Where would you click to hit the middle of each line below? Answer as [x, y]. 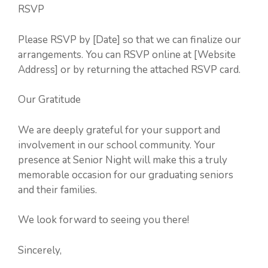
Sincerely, [40, 250]
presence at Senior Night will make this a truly [123, 160]
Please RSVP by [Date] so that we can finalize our [130, 39]
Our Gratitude [49, 100]
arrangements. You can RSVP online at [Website [127, 54]
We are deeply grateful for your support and [119, 130]
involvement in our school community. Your [117, 145]
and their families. [57, 190]
